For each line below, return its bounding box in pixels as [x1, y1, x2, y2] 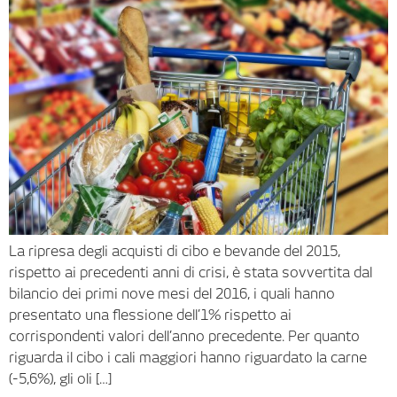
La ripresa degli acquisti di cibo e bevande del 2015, [9, 242, 340, 260]
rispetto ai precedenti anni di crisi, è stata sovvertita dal [9, 263, 372, 281]
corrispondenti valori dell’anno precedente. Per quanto [9, 327, 360, 345]
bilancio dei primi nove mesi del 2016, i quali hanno [9, 284, 335, 302]
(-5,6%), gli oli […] [9, 370, 112, 387]
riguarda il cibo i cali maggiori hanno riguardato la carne [9, 348, 367, 366]
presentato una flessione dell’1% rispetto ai [9, 306, 292, 323]
